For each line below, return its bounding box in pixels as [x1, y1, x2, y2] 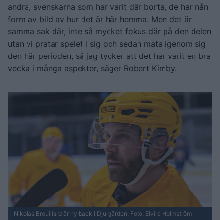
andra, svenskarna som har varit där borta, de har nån [8, 1, 208, 12]
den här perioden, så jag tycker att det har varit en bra [8, 51, 211, 61]
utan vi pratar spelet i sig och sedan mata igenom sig [8, 38, 206, 49]
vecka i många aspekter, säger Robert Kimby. [8, 63, 177, 73]
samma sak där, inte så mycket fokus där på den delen [8, 26, 211, 36]
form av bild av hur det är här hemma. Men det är [8, 14, 192, 24]
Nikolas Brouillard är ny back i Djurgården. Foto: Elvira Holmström [14, 209, 192, 217]
